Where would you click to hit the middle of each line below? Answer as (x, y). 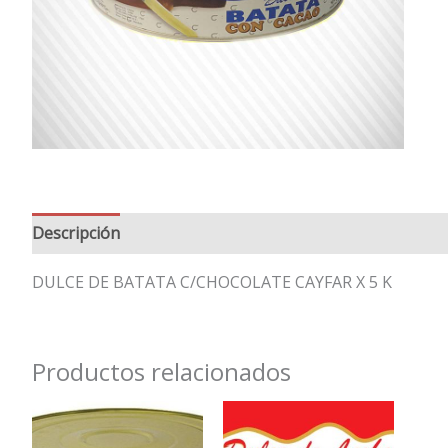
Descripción (76, 233)
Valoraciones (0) (200, 233)
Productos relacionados (161, 371)
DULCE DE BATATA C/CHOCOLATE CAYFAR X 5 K (212, 282)
